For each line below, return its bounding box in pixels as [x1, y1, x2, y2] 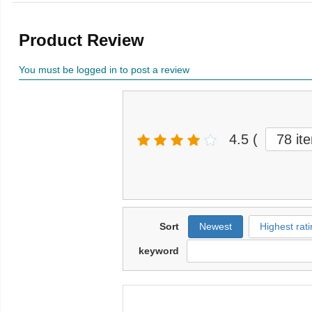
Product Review [19, 30, 145, 49]
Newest [198, 220, 232, 232]
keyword [138, 244, 179, 256]
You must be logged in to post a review [19, 63, 190, 75]
